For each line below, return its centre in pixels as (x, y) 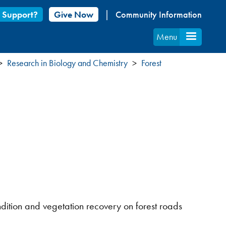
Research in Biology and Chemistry (67, 63)
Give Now (74, 14)
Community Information (159, 14)
